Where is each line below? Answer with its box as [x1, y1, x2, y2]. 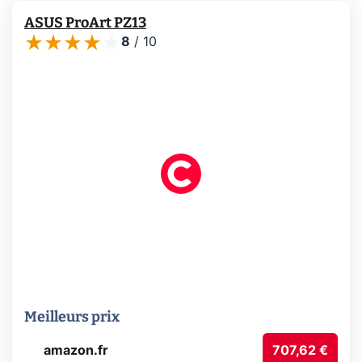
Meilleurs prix [24, 308, 120, 326]
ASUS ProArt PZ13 [24, 14, 146, 32]
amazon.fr [44, 344, 108, 358]
